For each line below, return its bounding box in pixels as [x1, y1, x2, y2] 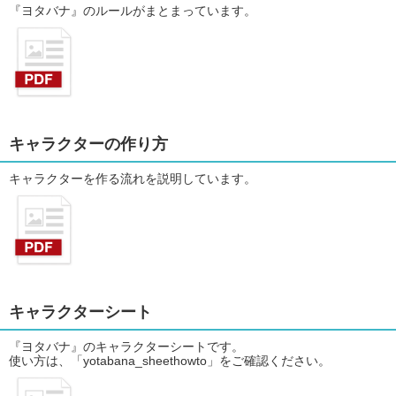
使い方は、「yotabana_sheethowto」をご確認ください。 [9, 353, 331, 368]
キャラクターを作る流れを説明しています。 [9, 171, 256, 186]
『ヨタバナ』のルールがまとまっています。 [9, 3, 256, 18]
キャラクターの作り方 [9, 134, 168, 153]
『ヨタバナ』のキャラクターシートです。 [9, 339, 244, 354]
